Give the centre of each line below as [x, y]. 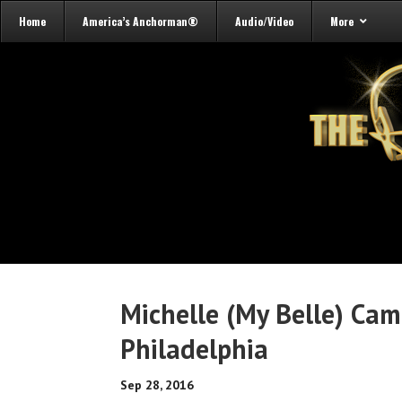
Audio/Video [264, 21]
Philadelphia [195, 349]
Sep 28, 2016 [157, 385]
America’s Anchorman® [140, 21]
